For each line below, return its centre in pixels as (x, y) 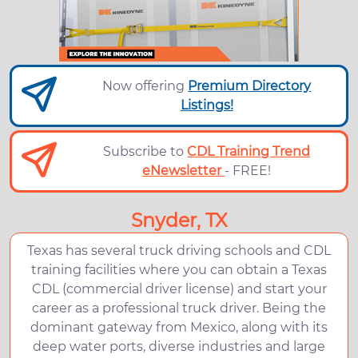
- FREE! (248, 171)
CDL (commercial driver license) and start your (179, 289)
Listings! (207, 105)
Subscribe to (145, 151)
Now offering (145, 86)
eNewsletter (182, 171)
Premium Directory (250, 86)
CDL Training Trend (249, 151)
